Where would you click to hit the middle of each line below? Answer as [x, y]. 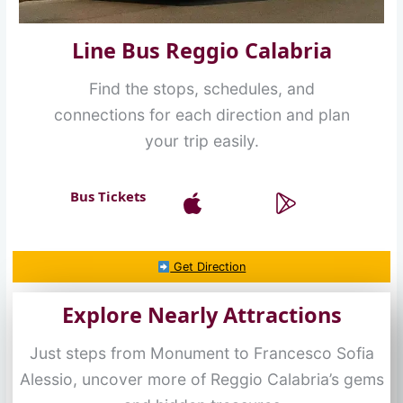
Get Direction [208, 267]
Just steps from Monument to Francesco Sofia [201, 353]
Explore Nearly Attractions [201, 314]
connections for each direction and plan [201, 115]
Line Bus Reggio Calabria [201, 51]
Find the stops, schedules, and [201, 89]
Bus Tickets [108, 197]
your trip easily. [201, 141]
